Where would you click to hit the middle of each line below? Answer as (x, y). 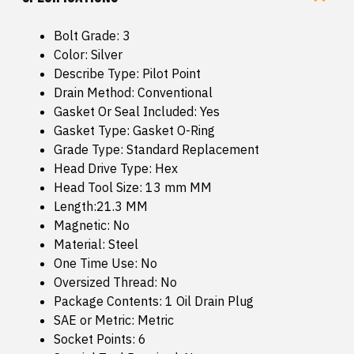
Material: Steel (96, 245)
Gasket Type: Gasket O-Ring (134, 131)
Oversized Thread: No (115, 282)
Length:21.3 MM (101, 207)
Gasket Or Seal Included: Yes (137, 112)
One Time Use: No (105, 264)
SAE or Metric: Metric (114, 320)
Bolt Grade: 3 (92, 36)
